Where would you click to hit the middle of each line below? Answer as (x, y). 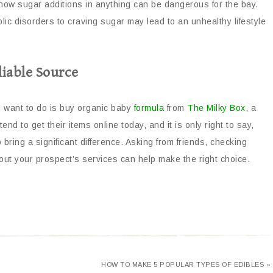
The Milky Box (216, 108)
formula (149, 108)
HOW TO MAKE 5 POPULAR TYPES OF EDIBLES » (186, 265)
